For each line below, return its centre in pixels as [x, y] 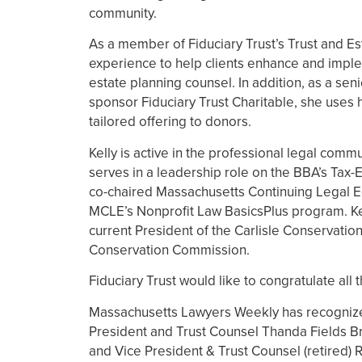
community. [123, 13]
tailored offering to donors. [170, 122]
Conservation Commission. [169, 250]
